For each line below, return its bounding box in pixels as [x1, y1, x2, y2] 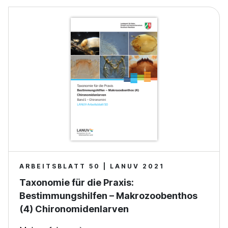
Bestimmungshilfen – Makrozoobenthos [19, 190, 197, 201]
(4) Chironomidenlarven [19, 203, 129, 214]
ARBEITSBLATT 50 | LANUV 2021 [19, 162, 164, 170]
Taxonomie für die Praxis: [19, 177, 134, 188]
